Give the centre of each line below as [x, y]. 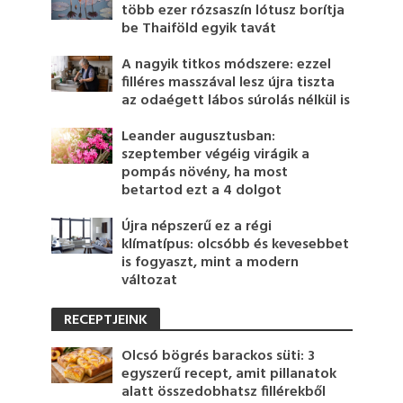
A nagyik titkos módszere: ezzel [227, 64]
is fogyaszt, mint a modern [210, 262]
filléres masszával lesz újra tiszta [228, 82]
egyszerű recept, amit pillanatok [229, 374]
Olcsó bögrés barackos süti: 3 [219, 356]
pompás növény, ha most [205, 172]
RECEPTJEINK [105, 320]
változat [150, 280]
